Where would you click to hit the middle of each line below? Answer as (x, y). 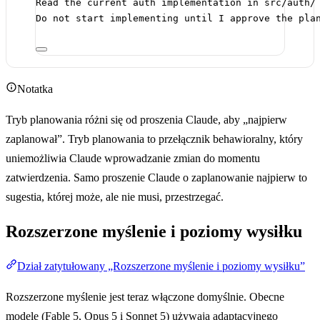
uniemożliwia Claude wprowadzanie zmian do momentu (133, 159)
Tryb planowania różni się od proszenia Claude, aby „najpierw (146, 120)
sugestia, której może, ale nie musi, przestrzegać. (115, 197)
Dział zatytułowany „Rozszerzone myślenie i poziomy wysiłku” (161, 266)
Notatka (35, 89)
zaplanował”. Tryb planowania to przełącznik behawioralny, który (154, 139)
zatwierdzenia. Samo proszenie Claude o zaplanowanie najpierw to (156, 178)
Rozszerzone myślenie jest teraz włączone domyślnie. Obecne (145, 297)
